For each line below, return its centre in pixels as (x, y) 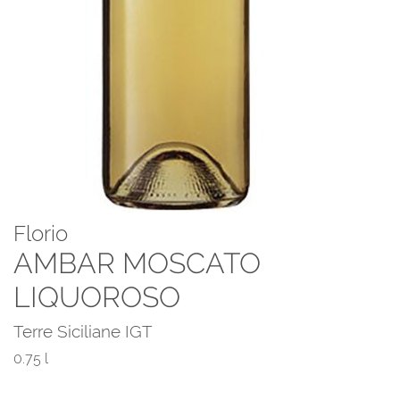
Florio (41, 234)
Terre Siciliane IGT (83, 332)
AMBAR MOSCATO (137, 263)
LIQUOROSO (97, 297)
